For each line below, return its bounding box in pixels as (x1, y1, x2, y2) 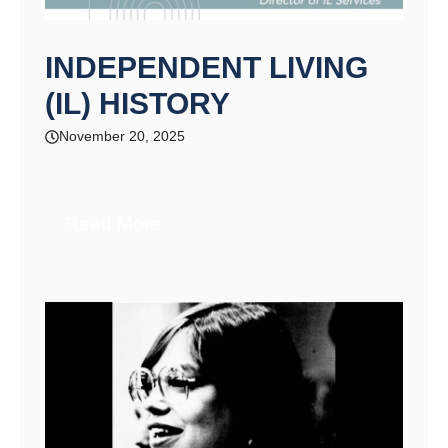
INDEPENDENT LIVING (45, 51, 368, 85)
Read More (65, 213, 161, 235)
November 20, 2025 (59, 128, 185, 145)
